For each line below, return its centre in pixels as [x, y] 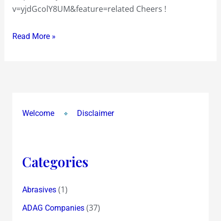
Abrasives [39, 189]
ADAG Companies [53, 208]
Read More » [34, 36]
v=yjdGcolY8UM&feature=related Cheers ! [89, 9]
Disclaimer [95, 113]
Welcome [38, 113]
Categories [55, 162]
